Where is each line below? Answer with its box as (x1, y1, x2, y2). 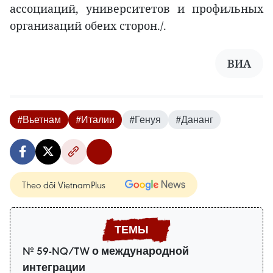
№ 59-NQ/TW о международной (23, 244, 189, 258)
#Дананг (175, 113, 213, 126)
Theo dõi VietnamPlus (22, 178, 105, 191)
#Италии (76, 113, 115, 126)
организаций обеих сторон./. (10, 18, 166, 33)
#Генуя (129, 113, 161, 126)
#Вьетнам (17, 113, 61, 126)
